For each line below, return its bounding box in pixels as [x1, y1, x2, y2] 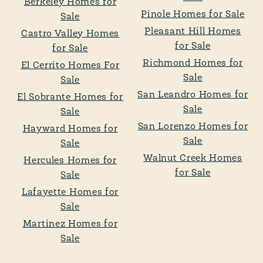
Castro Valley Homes [21, 29, 120, 39]
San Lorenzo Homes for [137, 122, 248, 131]
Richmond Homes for [143, 59, 243, 68]
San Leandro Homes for [137, 90, 248, 100]
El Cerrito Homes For [21, 61, 120, 70]
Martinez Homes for [22, 220, 118, 229]
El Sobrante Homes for [17, 93, 123, 102]
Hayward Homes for [22, 124, 118, 134]
